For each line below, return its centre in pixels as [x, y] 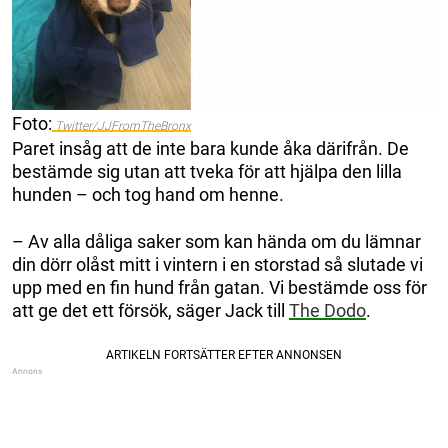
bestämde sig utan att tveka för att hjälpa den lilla [207, 171]
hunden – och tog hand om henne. [148, 194]
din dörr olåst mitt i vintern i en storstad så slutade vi [217, 264]
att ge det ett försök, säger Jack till [150, 310]
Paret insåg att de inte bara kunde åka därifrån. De [210, 148]
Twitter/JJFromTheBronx [121, 125]
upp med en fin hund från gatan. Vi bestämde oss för [219, 287]
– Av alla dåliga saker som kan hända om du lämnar [216, 241]
